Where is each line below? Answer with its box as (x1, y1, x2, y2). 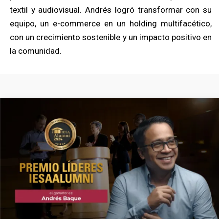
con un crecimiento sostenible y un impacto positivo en (10, 32, 212, 42)
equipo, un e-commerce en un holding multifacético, (10, 18, 212, 28)
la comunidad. (10, 45, 62, 56)
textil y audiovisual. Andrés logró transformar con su (10, 4, 212, 15)
